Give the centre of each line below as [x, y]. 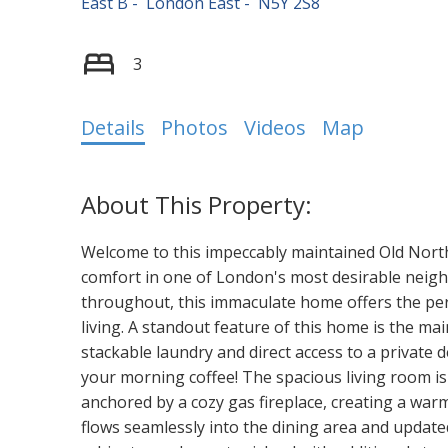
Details [112, 127]
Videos [274, 127]
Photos [194, 127]
